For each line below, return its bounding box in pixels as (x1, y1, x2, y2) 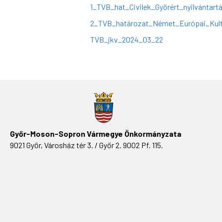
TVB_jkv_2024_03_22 (90, 35, 163, 44)
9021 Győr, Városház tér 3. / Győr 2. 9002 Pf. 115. (10, 140, 163, 150)
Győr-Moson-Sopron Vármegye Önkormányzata (10, 129, 181, 138)
